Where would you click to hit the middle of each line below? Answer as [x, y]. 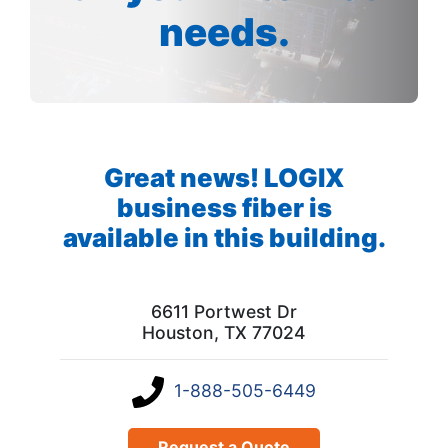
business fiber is [224, 207]
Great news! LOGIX [224, 177]
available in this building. [224, 237]
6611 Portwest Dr [224, 311]
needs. [224, 31]
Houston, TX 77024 [224, 332]
